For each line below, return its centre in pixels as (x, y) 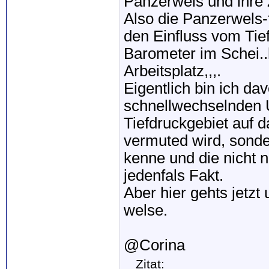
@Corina (154, 245)
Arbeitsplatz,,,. (172, 71)
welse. (146, 210)
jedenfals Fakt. (174, 175)
